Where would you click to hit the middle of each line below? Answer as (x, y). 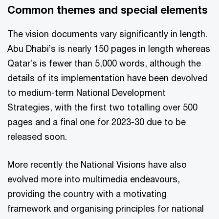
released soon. (37, 137)
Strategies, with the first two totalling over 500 (102, 107)
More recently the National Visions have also (97, 164)
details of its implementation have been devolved (108, 78)
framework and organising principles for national (106, 208)
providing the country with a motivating (87, 194)
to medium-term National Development (87, 93)
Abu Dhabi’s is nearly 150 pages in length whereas (109, 49)
